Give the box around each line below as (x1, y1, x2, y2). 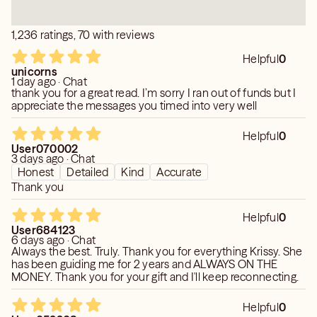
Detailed (67, 165, 109, 179)
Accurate (156, 165, 202, 179)
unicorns (11, 64, 57, 79)
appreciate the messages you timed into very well (11, 98, 258, 113)
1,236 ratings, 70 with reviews (11, 28, 155, 42)
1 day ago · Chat (11, 74, 87, 88)
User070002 (11, 142, 79, 156)
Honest (18, 165, 54, 179)
